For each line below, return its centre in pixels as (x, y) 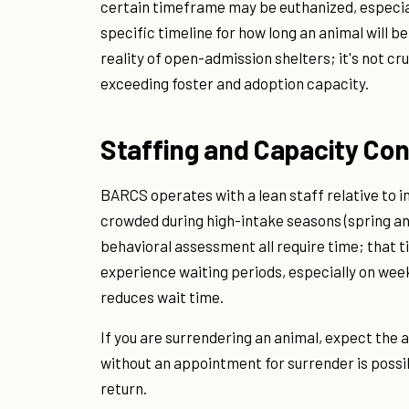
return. (124, 388)
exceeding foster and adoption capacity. (235, 84)
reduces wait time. (162, 297)
